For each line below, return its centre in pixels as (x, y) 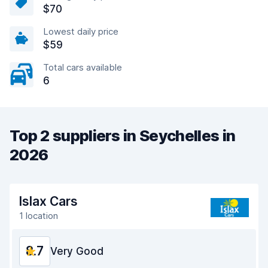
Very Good (77, 251)
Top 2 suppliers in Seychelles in (123, 135)
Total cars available (83, 67)
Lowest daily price (81, 31)
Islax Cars (48, 201)
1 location (39, 216)
